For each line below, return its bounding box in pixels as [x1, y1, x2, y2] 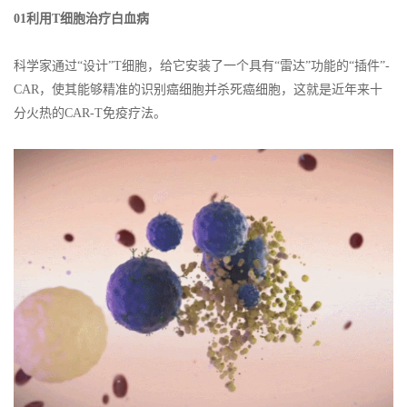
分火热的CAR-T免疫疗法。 [14, 106, 166, 121]
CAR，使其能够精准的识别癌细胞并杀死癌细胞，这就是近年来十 [14, 83, 382, 97]
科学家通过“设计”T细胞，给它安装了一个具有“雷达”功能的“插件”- [14, 59, 390, 74]
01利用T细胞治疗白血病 [14, 12, 149, 26]
